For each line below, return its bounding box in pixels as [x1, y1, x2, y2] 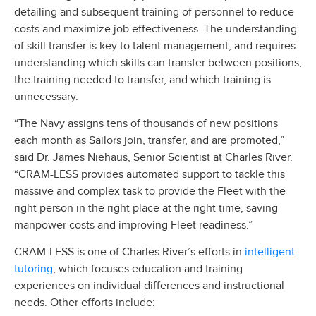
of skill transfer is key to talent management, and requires [14, 38, 296, 53]
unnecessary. [14, 89, 78, 104]
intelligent [245, 243, 295, 260]
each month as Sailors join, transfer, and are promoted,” [14, 133, 284, 148]
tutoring [14, 260, 53, 276]
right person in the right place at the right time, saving [14, 201, 278, 216]
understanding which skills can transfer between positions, [14, 55, 302, 70]
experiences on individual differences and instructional [14, 279, 284, 293]
